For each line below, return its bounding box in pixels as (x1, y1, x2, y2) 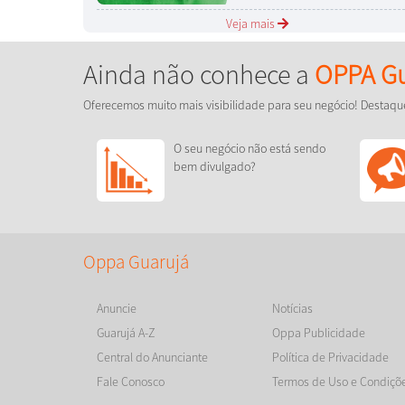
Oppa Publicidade (272, 325, 366, 342)
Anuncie (97, 300, 137, 317)
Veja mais (226, 15, 278, 33)
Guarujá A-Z (97, 325, 155, 342)
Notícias (272, 300, 314, 317)
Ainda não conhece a (83, 57, 315, 92)
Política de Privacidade (272, 349, 390, 366)
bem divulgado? (174, 158, 256, 175)
